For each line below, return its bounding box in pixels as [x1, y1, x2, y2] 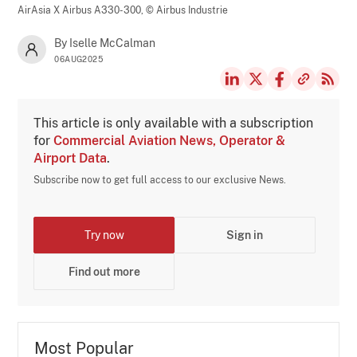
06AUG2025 [54, 53, 104, 64]
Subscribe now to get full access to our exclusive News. [33, 174, 287, 186]
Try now [84, 228, 124, 241]
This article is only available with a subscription [33, 115, 314, 131]
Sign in [226, 228, 264, 241]
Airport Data [33, 150, 108, 166]
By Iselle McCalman [54, 36, 156, 49]
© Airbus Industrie [146, 4, 229, 16]
